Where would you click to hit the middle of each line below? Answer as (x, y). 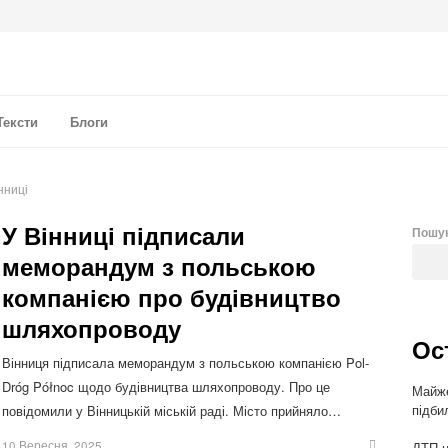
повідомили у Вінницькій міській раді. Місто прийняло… (171, 410)
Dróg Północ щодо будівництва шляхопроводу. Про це (166, 386)
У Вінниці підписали (123, 235)
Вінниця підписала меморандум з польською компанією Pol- (185, 362)
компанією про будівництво (171, 297)
